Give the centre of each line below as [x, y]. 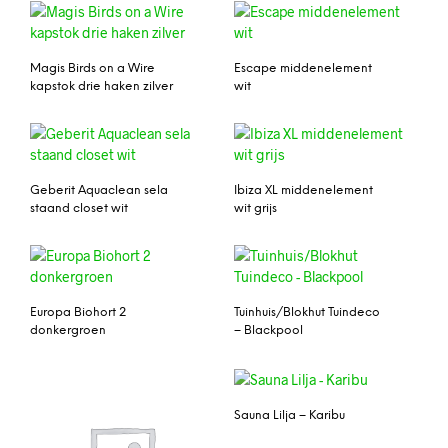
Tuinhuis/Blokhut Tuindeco [307, 312]
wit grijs [255, 209]
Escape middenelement [303, 69]
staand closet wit [79, 209]
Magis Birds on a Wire [92, 69]
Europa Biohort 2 [78, 312]
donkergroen [68, 330]
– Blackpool [268, 330]
